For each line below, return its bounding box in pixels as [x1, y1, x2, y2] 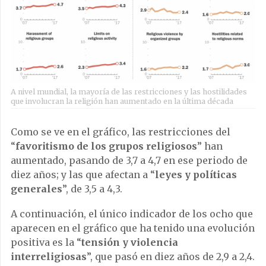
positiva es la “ [11, 236, 81, 248]
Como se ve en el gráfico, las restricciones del [11, 125, 230, 138]
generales [11, 182, 62, 195]
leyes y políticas [155, 168, 237, 180]
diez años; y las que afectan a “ [11, 168, 155, 180]
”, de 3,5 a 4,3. [62, 182, 122, 195]
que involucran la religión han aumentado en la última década [11, 96, 233, 106]
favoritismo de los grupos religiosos [15, 140, 197, 152]
